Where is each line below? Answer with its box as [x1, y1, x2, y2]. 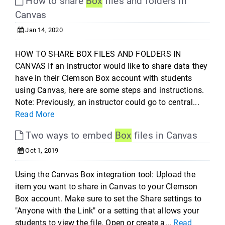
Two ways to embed [23, 130, 116, 141]
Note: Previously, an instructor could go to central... [15, 97, 199, 107]
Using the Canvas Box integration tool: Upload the [15, 170, 195, 179]
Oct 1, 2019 [24, 147, 59, 154]
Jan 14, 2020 [24, 26, 63, 34]
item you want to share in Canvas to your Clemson [15, 182, 198, 191]
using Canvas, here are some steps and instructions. [15, 85, 204, 95]
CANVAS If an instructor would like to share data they [15, 61, 208, 71]
